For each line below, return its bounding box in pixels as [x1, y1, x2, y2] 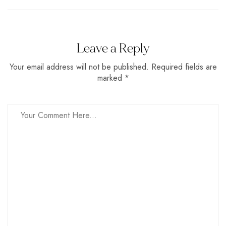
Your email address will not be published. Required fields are [9, 61, 217, 73]
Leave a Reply [76, 40, 150, 56]
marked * [97, 72, 129, 84]
